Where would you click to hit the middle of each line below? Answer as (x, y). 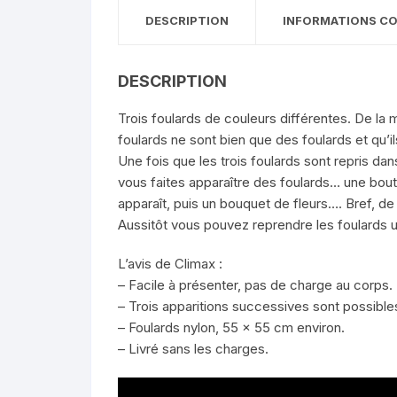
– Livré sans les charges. (193, 348)
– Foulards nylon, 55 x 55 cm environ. (231, 327)
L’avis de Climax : (170, 263)
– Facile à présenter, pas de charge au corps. (255, 284)
